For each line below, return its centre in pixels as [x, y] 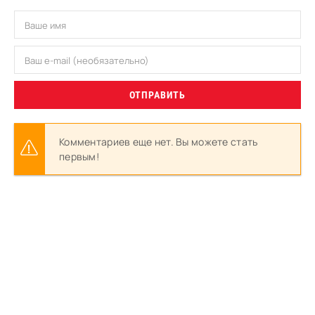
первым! [79, 156]
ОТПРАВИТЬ [157, 95]
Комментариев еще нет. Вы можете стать [159, 142]
